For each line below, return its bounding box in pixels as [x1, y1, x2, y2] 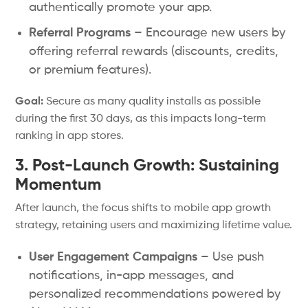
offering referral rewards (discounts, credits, [29, 45, 279, 58]
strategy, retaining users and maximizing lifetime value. [15, 220, 293, 231]
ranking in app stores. [15, 131, 124, 142]
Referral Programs [29, 27, 131, 39]
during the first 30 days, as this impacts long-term [15, 113, 267, 124]
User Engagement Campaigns [29, 251, 198, 263]
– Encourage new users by [131, 27, 286, 39]
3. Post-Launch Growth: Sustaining [15, 157, 280, 174]
